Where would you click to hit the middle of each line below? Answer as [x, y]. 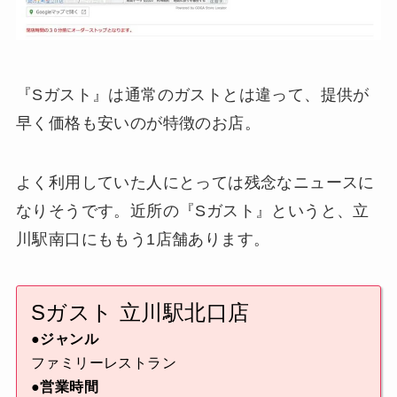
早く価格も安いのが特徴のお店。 [138, 123]
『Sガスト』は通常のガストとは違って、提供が [192, 94]
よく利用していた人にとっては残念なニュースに [195, 183]
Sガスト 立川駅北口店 [140, 313]
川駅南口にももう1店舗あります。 [143, 240]
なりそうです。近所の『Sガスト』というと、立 [192, 211]
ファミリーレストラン [103, 363]
